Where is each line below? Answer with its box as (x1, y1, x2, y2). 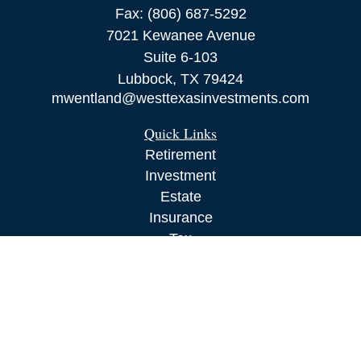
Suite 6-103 (143, 49, 218, 65)
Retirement (145, 147, 216, 163)
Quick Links (144, 123, 217, 143)
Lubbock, (118, 71, 176, 87)
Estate (160, 189, 201, 205)
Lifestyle (154, 272, 207, 288)
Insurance (148, 210, 213, 226)
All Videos (148, 314, 213, 330)
